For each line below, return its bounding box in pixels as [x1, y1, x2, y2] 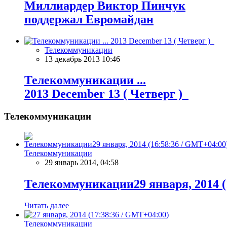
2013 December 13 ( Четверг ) [24, 87, 188, 101]
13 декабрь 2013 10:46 [45, 54, 120, 63]
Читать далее [24, 201, 69, 210]
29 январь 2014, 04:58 [45, 158, 119, 167]
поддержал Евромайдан [24, 12, 154, 26]
